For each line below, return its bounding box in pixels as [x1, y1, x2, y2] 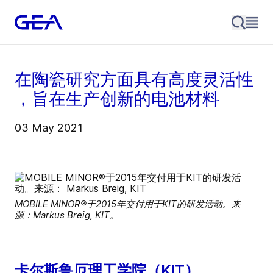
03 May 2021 [15, 121, 83, 135]
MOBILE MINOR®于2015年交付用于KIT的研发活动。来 [15, 198, 241, 210]
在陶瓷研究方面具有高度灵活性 [15, 69, 253, 90]
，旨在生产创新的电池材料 [15, 88, 219, 110]
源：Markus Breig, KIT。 [15, 209, 119, 221]
